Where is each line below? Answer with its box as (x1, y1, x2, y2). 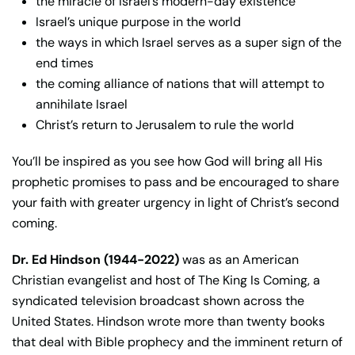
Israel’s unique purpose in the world (36, 13, 241, 30)
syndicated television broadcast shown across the (12, 292, 304, 309)
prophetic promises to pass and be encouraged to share (12, 173, 339, 190)
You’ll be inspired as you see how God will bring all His (12, 152, 323, 170)
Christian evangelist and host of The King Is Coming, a (12, 271, 320, 288)
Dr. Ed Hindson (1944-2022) (12, 250, 179, 268)
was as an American (179, 250, 299, 268)
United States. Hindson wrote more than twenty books (12, 312, 325, 330)
